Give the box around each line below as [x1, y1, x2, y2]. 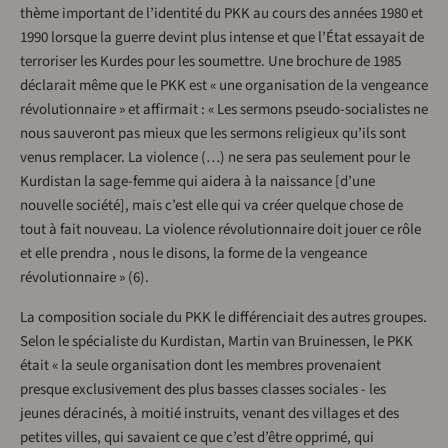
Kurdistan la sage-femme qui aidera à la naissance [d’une [20, 171, 375, 193]
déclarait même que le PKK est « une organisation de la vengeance [20, 75, 428, 97]
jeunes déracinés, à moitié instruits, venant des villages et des [20, 403, 399, 425]
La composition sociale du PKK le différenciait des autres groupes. [20, 307, 427, 329]
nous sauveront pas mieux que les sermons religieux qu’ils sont [20, 123, 406, 145]
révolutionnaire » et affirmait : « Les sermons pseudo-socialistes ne [20, 99, 428, 121]
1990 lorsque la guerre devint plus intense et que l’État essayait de [20, 27, 424, 49]
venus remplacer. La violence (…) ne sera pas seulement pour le [20, 147, 410, 169]
